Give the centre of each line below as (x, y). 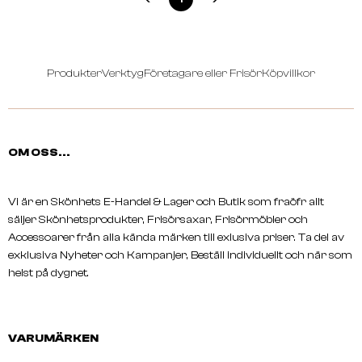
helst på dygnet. (50, 273)
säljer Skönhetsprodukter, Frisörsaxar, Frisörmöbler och (158, 219)
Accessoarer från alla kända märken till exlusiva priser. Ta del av (176, 237)
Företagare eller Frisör (203, 73)
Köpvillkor (288, 73)
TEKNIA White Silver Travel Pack (107, 32)
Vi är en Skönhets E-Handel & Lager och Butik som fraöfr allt (166, 202)
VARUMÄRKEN (53, 338)
